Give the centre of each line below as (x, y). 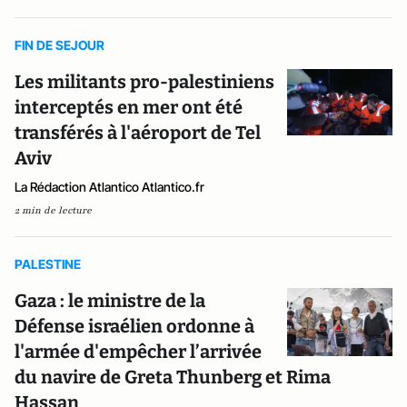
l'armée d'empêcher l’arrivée (138, 352)
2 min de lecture (53, 210)
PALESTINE (48, 264)
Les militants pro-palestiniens (144, 82)
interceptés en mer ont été (129, 107)
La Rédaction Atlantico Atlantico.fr (109, 187)
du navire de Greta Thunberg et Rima (173, 377)
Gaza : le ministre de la (110, 301)
